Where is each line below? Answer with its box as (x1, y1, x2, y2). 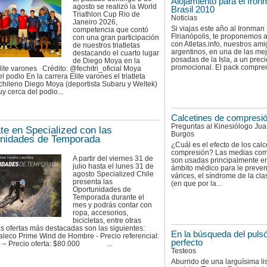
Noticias (171, 13, 197, 22)
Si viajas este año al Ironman (171, 24, 265, 33)
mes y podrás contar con (73, 200, 152, 209)
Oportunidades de (73, 185, 131, 194)
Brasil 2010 (171, 4, 215, 14)
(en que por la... (171, 179, 222, 188)
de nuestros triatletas (73, 41, 140, 49)
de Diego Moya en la (73, 56, 140, 65)
